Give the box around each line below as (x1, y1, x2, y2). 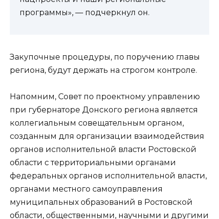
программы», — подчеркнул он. (20, 8, 150, 18)
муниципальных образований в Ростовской (10, 197, 193, 207)
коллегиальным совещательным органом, (10, 118, 184, 128)
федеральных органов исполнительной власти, (10, 171, 207, 181)
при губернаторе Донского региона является (10, 105, 198, 115)
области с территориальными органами (10, 158, 176, 168)
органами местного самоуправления (10, 184, 163, 194)
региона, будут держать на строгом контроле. (10, 66, 197, 75)
